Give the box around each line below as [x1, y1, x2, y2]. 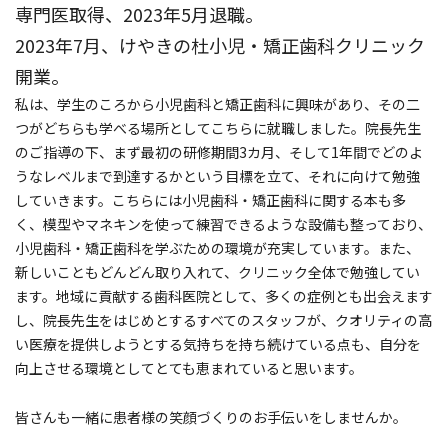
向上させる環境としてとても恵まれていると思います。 [15, 358, 363, 379]
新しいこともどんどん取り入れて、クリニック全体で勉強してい [15, 262, 420, 283]
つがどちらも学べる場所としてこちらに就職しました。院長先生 [15, 118, 421, 139]
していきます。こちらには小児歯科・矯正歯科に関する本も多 [15, 190, 406, 211]
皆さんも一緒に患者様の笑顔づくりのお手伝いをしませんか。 [15, 407, 407, 428]
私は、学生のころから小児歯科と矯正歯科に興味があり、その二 [15, 94, 420, 115]
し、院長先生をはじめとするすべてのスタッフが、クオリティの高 [15, 310, 432, 331]
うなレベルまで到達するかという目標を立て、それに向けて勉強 [15, 166, 420, 187]
